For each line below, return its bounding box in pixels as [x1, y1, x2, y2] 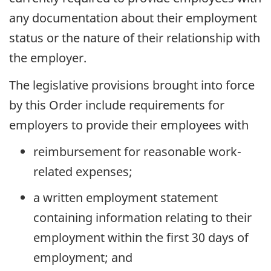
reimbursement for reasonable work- [33, 143, 241, 160]
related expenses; [33, 163, 132, 180]
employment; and [33, 249, 132, 266]
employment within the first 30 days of [33, 229, 249, 246]
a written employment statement [33, 189, 218, 206]
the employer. [9, 50, 87, 67]
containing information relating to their [33, 209, 252, 226]
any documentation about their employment [9, 10, 257, 27]
